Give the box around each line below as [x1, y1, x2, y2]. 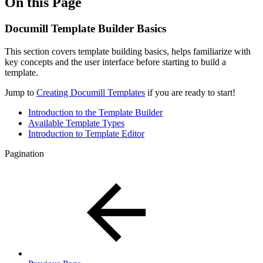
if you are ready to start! [145, 87, 235, 97]
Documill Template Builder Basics [5, 22, 166, 35]
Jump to [5, 87, 36, 97]
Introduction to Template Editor [28, 128, 144, 139]
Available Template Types [28, 117, 124, 128]
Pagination [5, 148, 44, 159]
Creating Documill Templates [36, 87, 145, 97]
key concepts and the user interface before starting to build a [5, 56, 226, 67]
